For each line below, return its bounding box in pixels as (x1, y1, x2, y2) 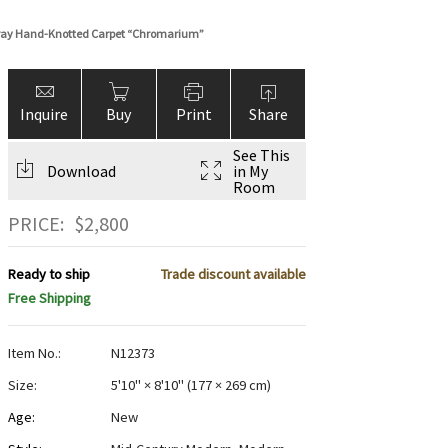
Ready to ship (7, 265, 90, 284)
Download (46, 161, 116, 181)
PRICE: (7, 211, 64, 237)
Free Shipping (7, 289, 91, 308)
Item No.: (7, 344, 61, 363)
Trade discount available (160, 265, 306, 284)
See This (232, 145, 290, 165)
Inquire (20, 104, 69, 124)
